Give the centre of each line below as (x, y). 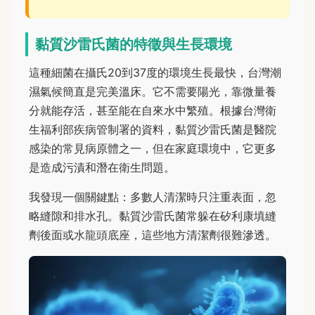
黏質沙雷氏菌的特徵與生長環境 (134, 45)
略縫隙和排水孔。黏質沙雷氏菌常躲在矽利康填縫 (153, 216)
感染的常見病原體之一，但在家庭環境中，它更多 (153, 149)
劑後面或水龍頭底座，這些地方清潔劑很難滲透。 (153, 235)
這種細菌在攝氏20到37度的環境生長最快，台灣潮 (155, 73)
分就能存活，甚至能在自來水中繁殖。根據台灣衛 (153, 111)
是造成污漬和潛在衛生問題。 (102, 168)
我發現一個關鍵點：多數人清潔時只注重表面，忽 (153, 197)
